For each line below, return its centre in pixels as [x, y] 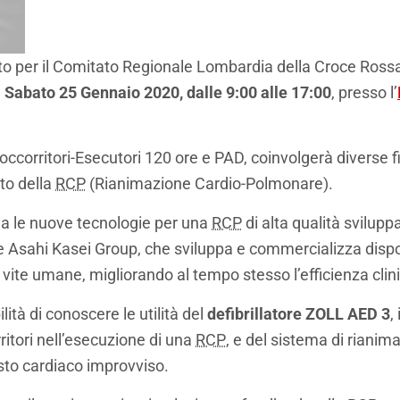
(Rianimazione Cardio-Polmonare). [209, 184]
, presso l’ [364, 93]
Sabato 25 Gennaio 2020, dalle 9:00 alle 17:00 [168, 93]
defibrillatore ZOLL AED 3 [299, 314]
